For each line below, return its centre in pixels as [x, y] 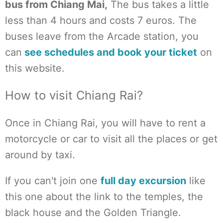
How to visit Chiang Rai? [74, 95]
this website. [35, 68]
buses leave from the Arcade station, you [102, 36]
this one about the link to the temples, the [104, 197]
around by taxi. [40, 155]
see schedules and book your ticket [110, 52]
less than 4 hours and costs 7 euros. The [101, 20]
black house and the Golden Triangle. [93, 213]
